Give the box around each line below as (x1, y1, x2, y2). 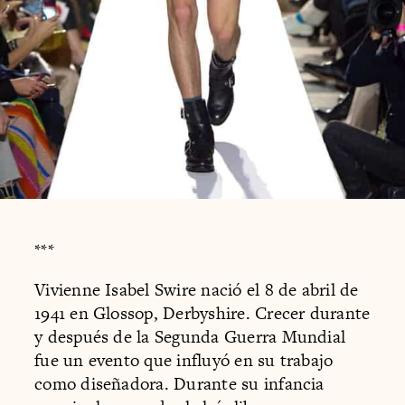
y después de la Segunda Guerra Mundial (34, 324, 346, 349)
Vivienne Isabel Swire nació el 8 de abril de (34, 277, 359, 302)
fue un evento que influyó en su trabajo (34, 347, 334, 372)
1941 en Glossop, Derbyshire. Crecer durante (34, 300, 371, 325)
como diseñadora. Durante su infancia (34, 371, 325, 396)
